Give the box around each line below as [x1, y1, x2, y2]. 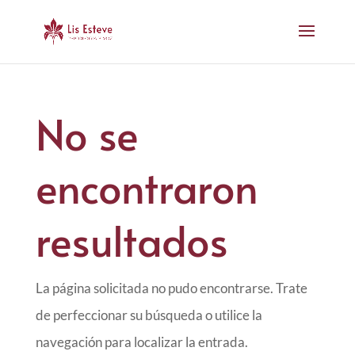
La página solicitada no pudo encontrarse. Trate [35, 280, 307, 296]
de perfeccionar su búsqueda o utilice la [35, 307, 262, 323]
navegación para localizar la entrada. [35, 334, 248, 350]
